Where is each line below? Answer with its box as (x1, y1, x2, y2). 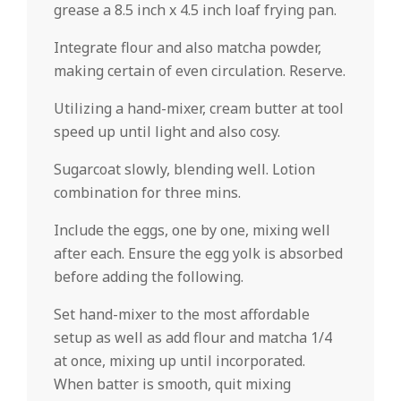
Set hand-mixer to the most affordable (54, 304, 310, 324)
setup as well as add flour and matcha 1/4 (54, 328, 332, 347)
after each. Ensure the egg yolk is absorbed (54, 243, 343, 263)
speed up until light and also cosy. (54, 122, 280, 141)
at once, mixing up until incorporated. (54, 351, 305, 371)
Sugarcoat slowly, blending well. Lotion (54, 159, 315, 179)
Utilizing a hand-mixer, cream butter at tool (54, 98, 344, 118)
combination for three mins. (54, 183, 241, 202)
